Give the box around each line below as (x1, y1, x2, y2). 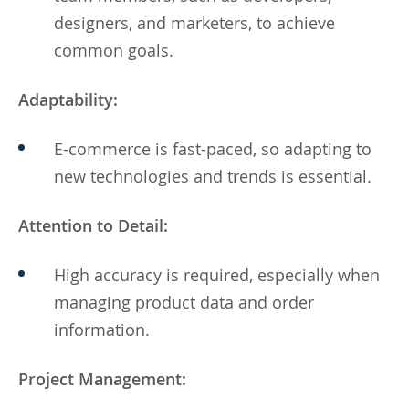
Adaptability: (18, 88, 118, 110)
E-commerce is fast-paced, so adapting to (54, 137, 372, 160)
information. (54, 318, 150, 341)
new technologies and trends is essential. (54, 164, 372, 187)
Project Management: (18, 367, 186, 390)
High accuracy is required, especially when (54, 263, 380, 286)
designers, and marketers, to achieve (54, 11, 335, 34)
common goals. (54, 38, 173, 61)
